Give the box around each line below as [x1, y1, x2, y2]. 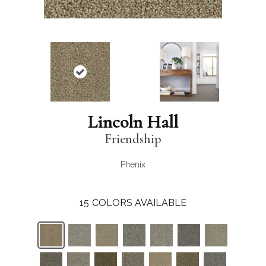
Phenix [121, 160, 145, 170]
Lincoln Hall [88, 111, 178, 134]
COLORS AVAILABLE [92, 197, 186, 209]
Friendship [104, 131, 161, 147]
